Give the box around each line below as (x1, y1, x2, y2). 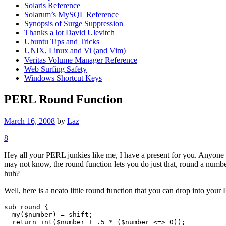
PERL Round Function (4, 93, 123, 106)
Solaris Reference (24, 1, 80, 10)
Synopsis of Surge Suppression (24, 19, 123, 28)
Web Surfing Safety (24, 65, 87, 74)
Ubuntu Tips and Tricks (24, 37, 99, 46)
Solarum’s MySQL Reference (24, 10, 119, 19)
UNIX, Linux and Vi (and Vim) (24, 46, 126, 55)
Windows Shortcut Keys (24, 74, 102, 83)
